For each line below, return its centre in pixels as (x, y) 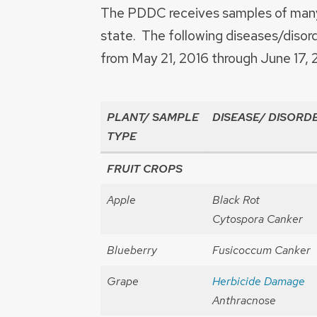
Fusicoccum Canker (261, 250)
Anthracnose (244, 301)
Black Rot (236, 200)
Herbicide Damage (259, 282)
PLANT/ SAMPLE (153, 117)
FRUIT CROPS (145, 169)
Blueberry (132, 250)
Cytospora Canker (258, 219)
